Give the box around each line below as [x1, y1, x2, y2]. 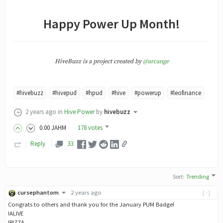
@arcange [142, 58, 169, 66]
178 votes [78, 123, 103, 132]
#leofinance [170, 88, 201, 97]
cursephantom [17, 188, 59, 196]
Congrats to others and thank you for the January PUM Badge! [8, 201, 174, 209]
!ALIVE [8, 210, 23, 218]
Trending [186, 172, 210, 180]
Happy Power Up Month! [43, 15, 180, 32]
